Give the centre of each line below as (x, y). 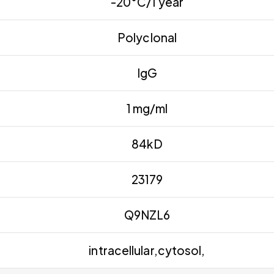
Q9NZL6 (147, 214)
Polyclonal (147, 37)
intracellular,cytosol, (147, 250)
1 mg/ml (147, 108)
